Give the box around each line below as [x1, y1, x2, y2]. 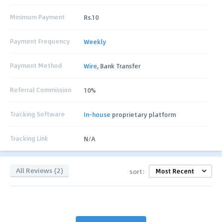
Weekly [84, 37, 107, 46]
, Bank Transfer [97, 61, 141, 70]
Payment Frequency [10, 37, 70, 46]
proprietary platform [111, 110, 176, 119]
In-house [84, 110, 111, 119]
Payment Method [10, 61, 62, 70]
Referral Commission [10, 85, 71, 95]
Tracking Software [10, 110, 65, 119]
